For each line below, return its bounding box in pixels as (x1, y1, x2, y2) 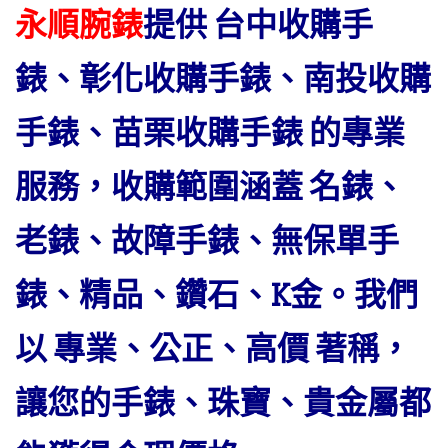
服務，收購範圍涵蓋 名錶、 (15, 168, 405, 207)
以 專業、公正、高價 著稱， (15, 330, 411, 369)
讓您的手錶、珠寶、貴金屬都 (15, 384, 431, 423)
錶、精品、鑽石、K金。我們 (15, 276, 418, 315)
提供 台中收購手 (143, 6, 373, 45)
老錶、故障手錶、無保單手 (15, 222, 399, 261)
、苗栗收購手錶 (79, 114, 309, 153)
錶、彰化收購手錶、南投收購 (15, 60, 431, 99)
